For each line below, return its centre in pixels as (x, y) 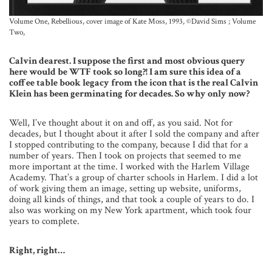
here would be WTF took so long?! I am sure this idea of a (125, 72)
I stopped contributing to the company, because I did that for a (129, 145)
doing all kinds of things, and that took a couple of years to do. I (132, 200)
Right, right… (37, 251)
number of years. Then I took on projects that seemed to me (125, 156)
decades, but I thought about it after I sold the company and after (134, 134)
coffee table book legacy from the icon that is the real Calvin (134, 83)
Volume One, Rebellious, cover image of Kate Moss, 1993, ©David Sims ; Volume (132, 22)
